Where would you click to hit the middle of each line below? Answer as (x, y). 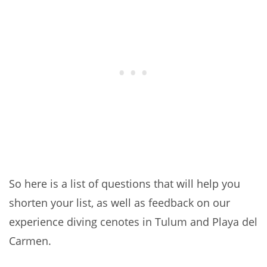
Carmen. (30, 241)
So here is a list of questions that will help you (125, 184)
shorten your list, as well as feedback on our (119, 203)
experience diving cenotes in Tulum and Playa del (133, 222)
